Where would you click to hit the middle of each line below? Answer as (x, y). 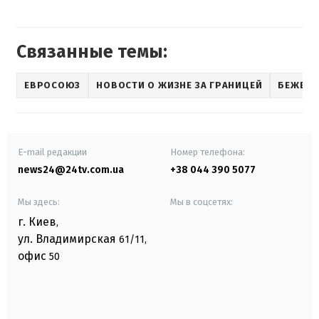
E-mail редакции (52, 152)
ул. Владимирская (67, 239)
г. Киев (37, 221)
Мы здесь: (39, 202)
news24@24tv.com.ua (71, 169)
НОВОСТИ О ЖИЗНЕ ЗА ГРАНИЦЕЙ (179, 85)
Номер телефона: (208, 152)
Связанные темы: (92, 52)
